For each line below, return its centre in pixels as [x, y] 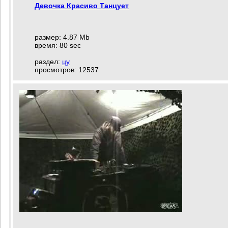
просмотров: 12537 [67, 70]
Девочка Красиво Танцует [82, 6]
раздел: [48, 62]
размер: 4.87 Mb [62, 37]
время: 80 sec [58, 45]
